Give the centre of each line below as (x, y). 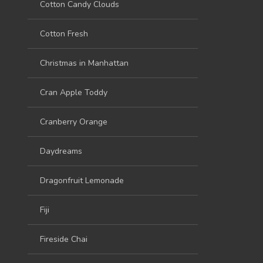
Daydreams (61, 151)
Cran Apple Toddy (74, 92)
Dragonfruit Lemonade (82, 180)
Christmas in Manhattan (84, 63)
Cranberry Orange (74, 122)
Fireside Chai (64, 239)
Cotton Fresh (64, 33)
